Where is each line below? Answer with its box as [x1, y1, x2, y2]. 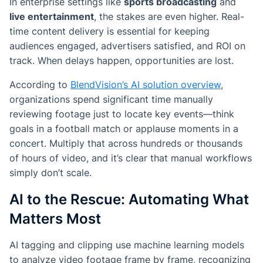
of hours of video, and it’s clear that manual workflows [9, 152, 252, 164]
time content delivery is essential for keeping [9, 25, 210, 38]
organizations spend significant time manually [9, 93, 213, 106]
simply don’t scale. [9, 167, 92, 179]
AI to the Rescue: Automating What [9, 191, 249, 208]
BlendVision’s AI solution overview [70, 79, 221, 91]
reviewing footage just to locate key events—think [9, 108, 234, 120]
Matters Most [9, 210, 101, 228]
